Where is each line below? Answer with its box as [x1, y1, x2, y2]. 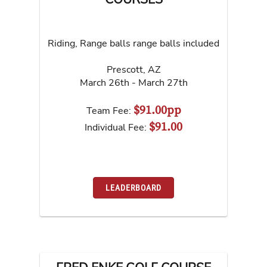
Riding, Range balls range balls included [48, 36, 219, 50]
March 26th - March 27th [79, 76, 188, 89]
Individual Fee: [85, 120, 149, 134]
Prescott [107, 63, 143, 76]
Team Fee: [86, 104, 133, 117]
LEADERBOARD [105, 183, 162, 193]
